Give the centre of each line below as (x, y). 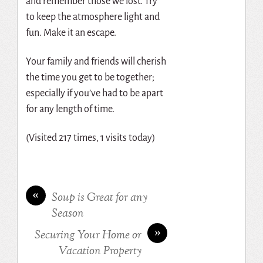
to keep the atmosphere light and (92, 17)
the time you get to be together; (90, 77)
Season (68, 213)
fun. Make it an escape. (72, 33)
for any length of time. (70, 109)
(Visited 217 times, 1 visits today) (90, 138)
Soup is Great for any (99, 198)
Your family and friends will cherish (96, 61)
